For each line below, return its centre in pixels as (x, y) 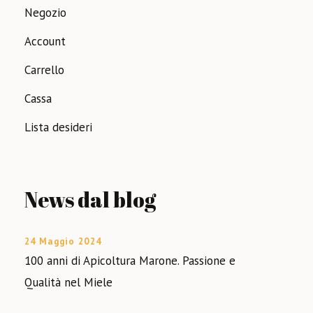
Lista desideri (58, 127)
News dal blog (90, 199)
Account (45, 41)
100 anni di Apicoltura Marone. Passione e (130, 261)
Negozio (45, 13)
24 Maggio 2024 (63, 241)
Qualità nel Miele (68, 282)
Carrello (44, 70)
